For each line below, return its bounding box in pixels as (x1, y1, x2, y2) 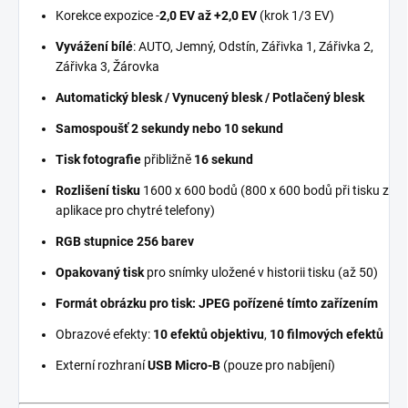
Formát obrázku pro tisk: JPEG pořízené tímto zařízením (56, 295, 378, 311)
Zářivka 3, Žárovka (56, 58, 159, 74)
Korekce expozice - (56, 7, 159, 23)
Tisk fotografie (56, 151, 141, 167)
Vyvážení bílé (56, 38, 133, 54)
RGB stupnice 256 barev (56, 233, 194, 249)
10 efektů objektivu (153, 326, 264, 342)
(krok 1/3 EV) (257, 7, 334, 23)
